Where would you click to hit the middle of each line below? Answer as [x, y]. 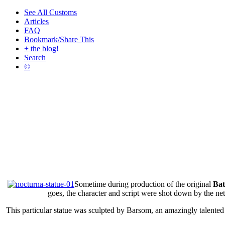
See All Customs [50, 12]
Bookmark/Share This [59, 39]
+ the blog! [41, 48]
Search [35, 58]
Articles [36, 21]
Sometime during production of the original [144, 184]
